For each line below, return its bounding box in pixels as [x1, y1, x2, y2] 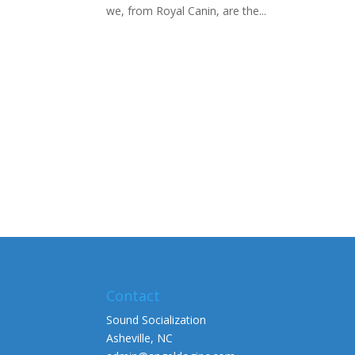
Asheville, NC [106, 330, 174, 345]
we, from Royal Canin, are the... [106, 3, 267, 18]
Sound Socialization [106, 311, 207, 327]
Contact [106, 285, 161, 305]
